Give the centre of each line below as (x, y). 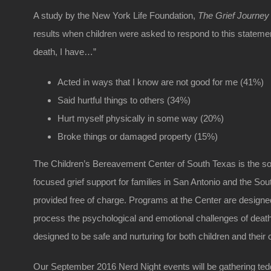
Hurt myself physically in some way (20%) (141, 118)
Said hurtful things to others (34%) (124, 100)
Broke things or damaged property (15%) (138, 136)
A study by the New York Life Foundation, (116, 15)
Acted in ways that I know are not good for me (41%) (161, 82)
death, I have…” (65, 52)
